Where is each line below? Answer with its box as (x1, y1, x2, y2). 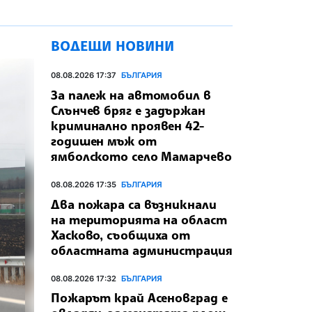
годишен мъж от (51, 132, 157, 148)
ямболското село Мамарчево (51, 148, 232, 164)
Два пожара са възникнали (51, 196, 217, 212)
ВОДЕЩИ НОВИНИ (51, 37, 174, 55)
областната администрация (51, 242, 233, 258)
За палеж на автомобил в (51, 86, 211, 102)
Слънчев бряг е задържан (51, 102, 205, 118)
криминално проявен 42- (51, 117, 204, 133)
